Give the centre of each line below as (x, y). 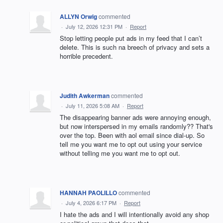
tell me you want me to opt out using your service (131, 144)
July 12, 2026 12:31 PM (94, 26)
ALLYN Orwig (78, 16)
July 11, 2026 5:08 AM (93, 105)
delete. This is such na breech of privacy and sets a (135, 47)
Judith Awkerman (85, 95)
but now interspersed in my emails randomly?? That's (136, 126)
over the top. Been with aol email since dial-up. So (132, 135)
